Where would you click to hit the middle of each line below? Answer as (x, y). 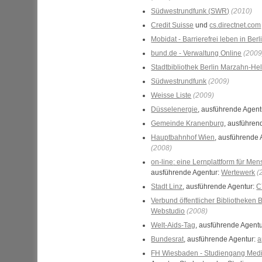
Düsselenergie (175, 109)
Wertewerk (238, 173)
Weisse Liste (171, 95)
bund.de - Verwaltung (186, 53)
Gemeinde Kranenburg (188, 123)
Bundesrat (168, 239)
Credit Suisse (173, 25)
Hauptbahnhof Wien (183, 137)
